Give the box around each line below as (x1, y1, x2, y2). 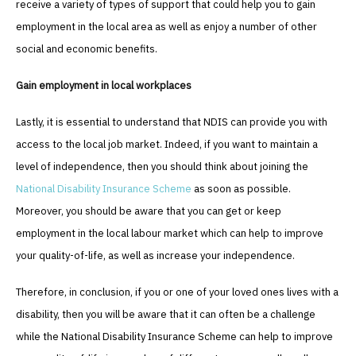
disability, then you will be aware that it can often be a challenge (16, 308, 315, 322)
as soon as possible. (192, 182, 291, 196)
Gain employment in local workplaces (16, 79, 192, 93)
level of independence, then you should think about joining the (16, 160, 308, 174)
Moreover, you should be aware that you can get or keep (16, 204, 281, 219)
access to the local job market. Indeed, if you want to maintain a (16, 137, 318, 152)
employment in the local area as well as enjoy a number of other (16, 20, 317, 34)
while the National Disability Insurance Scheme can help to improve (16, 330, 333, 344)
